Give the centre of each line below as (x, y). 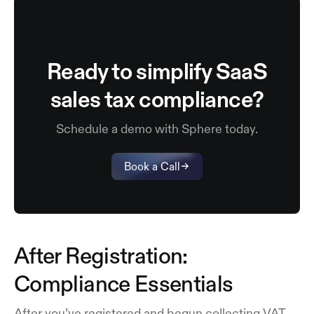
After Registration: (101, 255)
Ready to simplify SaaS (157, 71)
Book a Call (152, 166)
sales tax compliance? (157, 99)
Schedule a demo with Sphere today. (157, 129)
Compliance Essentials (124, 284)
